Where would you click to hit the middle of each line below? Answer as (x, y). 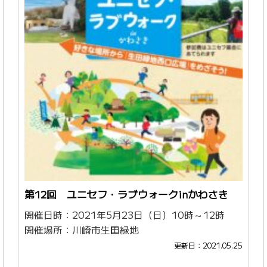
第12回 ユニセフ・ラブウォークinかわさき (127, 195)
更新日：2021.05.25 (208, 246)
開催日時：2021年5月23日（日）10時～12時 (125, 215)
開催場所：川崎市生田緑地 (82, 230)
